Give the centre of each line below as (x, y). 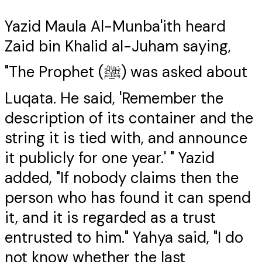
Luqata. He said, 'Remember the (114, 99)
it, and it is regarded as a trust (110, 218)
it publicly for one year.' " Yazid (110, 158)
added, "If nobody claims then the (122, 178)
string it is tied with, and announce (126, 138)
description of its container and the (129, 118)
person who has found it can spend (128, 198)
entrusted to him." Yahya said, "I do (124, 238)
